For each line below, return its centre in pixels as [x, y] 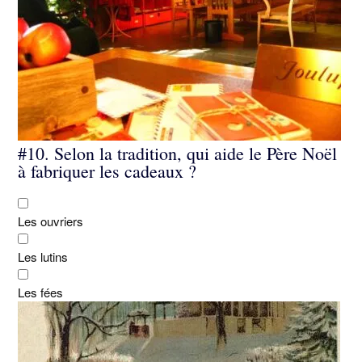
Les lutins [43, 257]
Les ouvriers [51, 221]
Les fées [40, 292]
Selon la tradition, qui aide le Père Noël [193, 154]
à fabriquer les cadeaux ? [107, 171]
